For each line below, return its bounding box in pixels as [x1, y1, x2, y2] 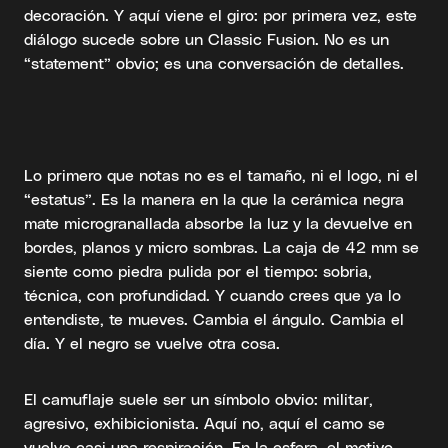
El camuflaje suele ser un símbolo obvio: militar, [24, 388, 373, 408]
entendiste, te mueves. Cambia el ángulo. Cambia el [24, 308, 404, 328]
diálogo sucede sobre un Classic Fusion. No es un [24, 28, 389, 48]
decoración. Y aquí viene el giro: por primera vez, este [24, 4, 417, 24]
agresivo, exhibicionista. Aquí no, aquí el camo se [24, 412, 385, 432]
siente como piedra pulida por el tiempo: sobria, [24, 260, 372, 280]
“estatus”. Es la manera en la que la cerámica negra [24, 188, 404, 208]
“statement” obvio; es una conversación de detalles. [24, 52, 404, 72]
